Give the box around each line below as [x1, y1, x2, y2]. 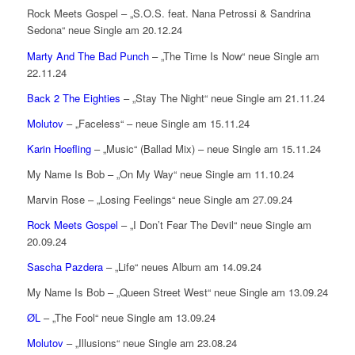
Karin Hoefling [26, 140, 91, 156]
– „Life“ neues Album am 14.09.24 [102, 258, 261, 274]
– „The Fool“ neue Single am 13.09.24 [40, 309, 216, 325]
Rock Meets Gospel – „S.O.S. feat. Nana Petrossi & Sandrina [26, 6, 311, 21]
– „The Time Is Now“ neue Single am [148, 48, 319, 63]
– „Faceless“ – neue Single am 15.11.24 [66, 115, 250, 131]
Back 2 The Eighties [26, 90, 120, 105]
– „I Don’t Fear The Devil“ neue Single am [117, 216, 311, 232]
